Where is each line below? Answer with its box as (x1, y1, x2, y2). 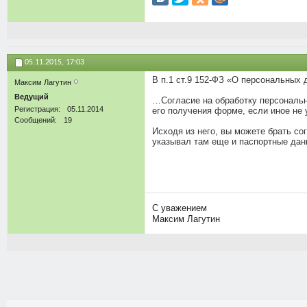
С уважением (152, 202, 207, 213)
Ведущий (14, 93, 49, 101)
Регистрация (14, 105, 58, 114)
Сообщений (14, 116, 55, 125)
